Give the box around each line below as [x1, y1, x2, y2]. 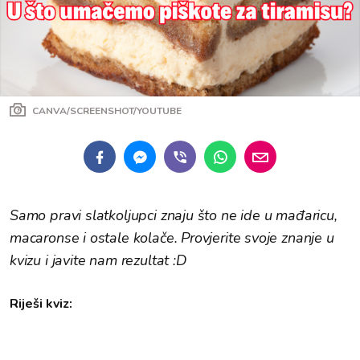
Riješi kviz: [10, 295, 72, 313]
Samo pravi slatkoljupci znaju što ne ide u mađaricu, [10, 206, 337, 225]
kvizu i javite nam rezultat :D [10, 251, 186, 270]
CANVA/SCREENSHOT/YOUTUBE [32, 104, 182, 117]
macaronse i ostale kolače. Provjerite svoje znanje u [10, 228, 334, 247]
